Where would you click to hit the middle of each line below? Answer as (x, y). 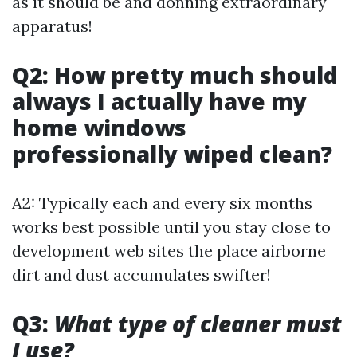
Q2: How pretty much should (175, 75)
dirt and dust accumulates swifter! (141, 275)
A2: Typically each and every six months (162, 203)
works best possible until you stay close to (171, 227)
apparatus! (52, 26)
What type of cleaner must (195, 324)
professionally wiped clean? (172, 154)
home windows (99, 127)
